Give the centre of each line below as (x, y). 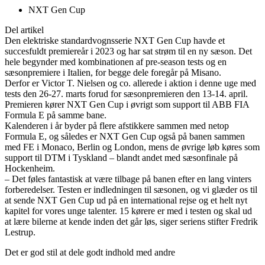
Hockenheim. (30, 169)
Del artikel (24, 30)
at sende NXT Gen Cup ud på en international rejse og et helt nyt (126, 201)
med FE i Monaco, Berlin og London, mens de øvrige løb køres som (132, 147)
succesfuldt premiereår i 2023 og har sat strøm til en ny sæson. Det (128, 51)
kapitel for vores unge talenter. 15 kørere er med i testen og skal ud (128, 211)
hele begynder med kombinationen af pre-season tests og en (116, 62)
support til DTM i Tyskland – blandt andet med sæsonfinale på (121, 158)
